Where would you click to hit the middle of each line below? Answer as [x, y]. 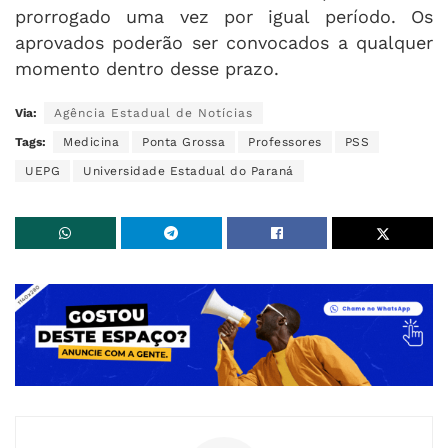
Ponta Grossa [183, 141]
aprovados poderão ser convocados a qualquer [224, 42]
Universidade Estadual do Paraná [188, 170]
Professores [285, 141]
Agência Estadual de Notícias [153, 112]
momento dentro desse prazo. [147, 68]
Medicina [91, 141]
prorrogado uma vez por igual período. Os [224, 16]
